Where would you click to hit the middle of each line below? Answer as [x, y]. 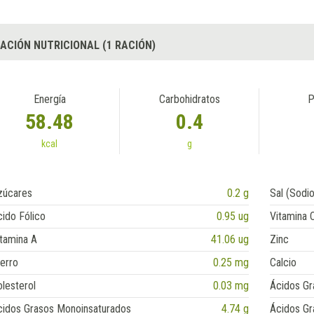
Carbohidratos [189, 100]
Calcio [284, 263]
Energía [49, 100]
